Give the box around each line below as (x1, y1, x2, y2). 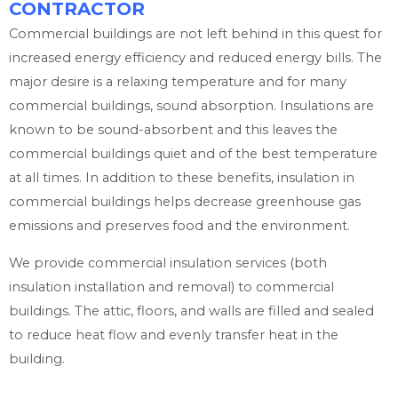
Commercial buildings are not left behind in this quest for (9, 26, 382, 42)
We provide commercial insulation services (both (9, 254, 327, 271)
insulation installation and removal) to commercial (9, 278, 334, 295)
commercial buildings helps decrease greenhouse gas (9, 194, 361, 210)
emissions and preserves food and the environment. (9, 218, 350, 234)
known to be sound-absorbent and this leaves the (9, 122, 338, 138)
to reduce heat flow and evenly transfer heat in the (9, 326, 338, 343)
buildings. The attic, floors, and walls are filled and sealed (9, 302, 374, 319)
